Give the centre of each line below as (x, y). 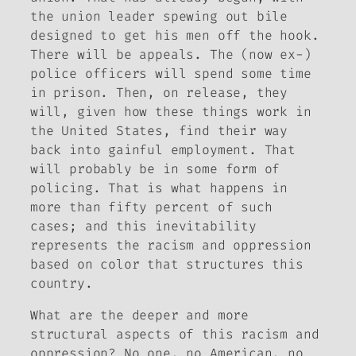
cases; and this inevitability (143, 226)
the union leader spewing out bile (159, 16)
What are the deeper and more (139, 315)
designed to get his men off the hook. (175, 35)
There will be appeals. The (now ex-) (171, 54)
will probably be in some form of (155, 168)
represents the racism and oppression (171, 245)
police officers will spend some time (171, 73)
